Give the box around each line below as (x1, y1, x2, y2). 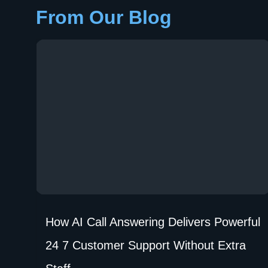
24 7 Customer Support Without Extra (45, 239, 246, 252)
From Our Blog (36, 6, 172, 28)
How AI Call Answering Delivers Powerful (45, 215, 260, 229)
